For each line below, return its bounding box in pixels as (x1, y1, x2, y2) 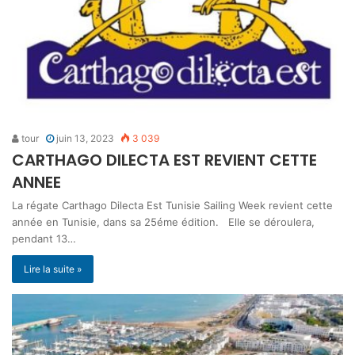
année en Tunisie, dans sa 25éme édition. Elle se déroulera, (12, 216, 315, 229)
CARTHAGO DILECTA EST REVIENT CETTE (12, 149, 317, 172)
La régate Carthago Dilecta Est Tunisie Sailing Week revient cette (12, 199, 333, 212)
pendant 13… (12, 232, 76, 246)
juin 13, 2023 (56, 132, 114, 145)
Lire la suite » (24, 263, 82, 276)
